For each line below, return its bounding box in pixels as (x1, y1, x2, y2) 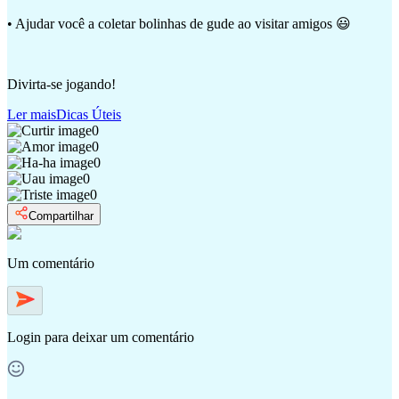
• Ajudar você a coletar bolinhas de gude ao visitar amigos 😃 (7, 15, 351, 31)
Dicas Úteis (56, 106, 121, 122)
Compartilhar (28, 208, 94, 223)
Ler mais (7, 106, 56, 122)
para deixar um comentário (45, 329, 194, 345)
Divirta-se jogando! (7, 76, 116, 92)
